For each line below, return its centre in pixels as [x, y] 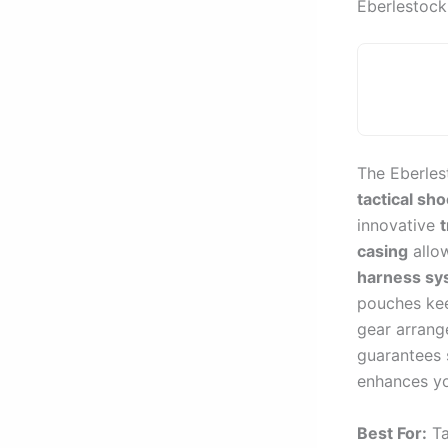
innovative [398, 224]
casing [382, 250]
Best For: [392, 432]
